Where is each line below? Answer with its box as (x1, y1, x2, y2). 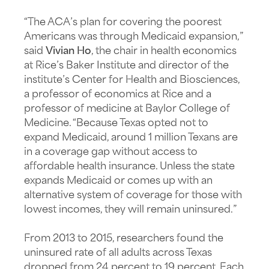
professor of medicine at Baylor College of (24, 103, 230, 114)
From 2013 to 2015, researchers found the (24, 233, 223, 244)
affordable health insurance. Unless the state (24, 161, 235, 172)
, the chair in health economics (91, 46, 237, 56)
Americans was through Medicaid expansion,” (24, 31, 243, 42)
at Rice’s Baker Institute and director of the (24, 60, 229, 71)
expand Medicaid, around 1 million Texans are (24, 132, 238, 143)
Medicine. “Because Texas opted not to (24, 118, 208, 128)
